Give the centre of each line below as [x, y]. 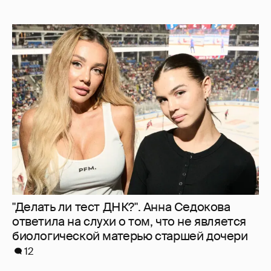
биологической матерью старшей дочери [130, 85]
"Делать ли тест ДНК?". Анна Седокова [121, 56]
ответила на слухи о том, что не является [129, 70]
